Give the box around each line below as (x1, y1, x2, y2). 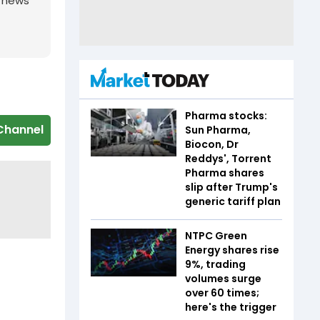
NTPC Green (185, 228, 247, 243)
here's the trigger (185, 299, 279, 314)
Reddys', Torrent (185, 151, 271, 166)
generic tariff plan (185, 194, 281, 209)
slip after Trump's (185, 179, 278, 194)
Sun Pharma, (185, 122, 251, 137)
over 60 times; (185, 285, 259, 300)
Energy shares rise (185, 242, 279, 257)
